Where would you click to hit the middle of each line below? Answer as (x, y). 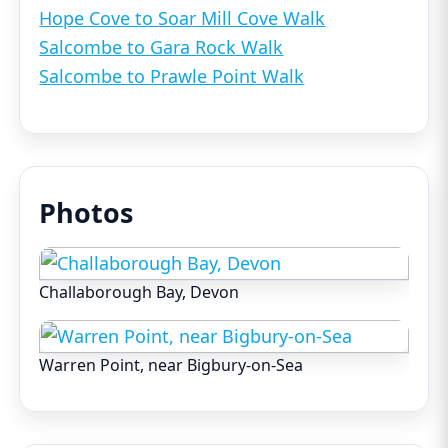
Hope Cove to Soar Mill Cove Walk (182, 18)
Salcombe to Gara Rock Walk (161, 47)
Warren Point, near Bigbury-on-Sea (171, 365)
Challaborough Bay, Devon (139, 292)
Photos (86, 213)
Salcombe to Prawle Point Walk (172, 76)
